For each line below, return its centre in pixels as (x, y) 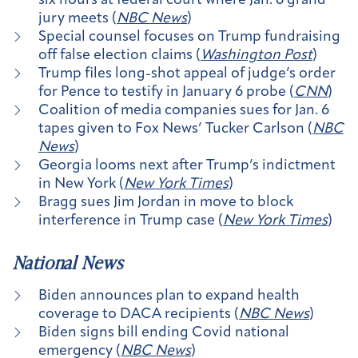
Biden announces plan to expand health (169, 296)
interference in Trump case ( (131, 221)
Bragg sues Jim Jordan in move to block (166, 203)
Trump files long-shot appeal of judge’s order (187, 74)
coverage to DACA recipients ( (139, 314)
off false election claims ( (119, 56)
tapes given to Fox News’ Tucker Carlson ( (175, 129)
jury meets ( (78, 19)
